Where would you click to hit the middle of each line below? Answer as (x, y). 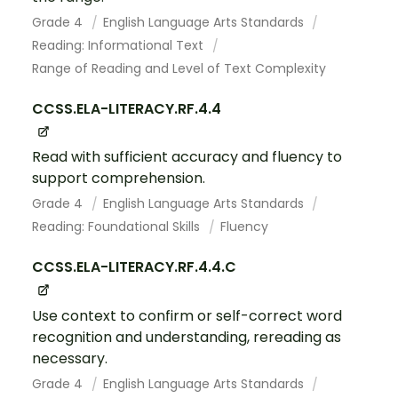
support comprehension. (119, 179)
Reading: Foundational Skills (118, 227)
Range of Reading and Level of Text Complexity (179, 69)
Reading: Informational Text (119, 46)
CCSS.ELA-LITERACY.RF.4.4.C (134, 267)
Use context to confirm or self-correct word (187, 315)
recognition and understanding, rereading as (187, 337)
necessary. (70, 358)
